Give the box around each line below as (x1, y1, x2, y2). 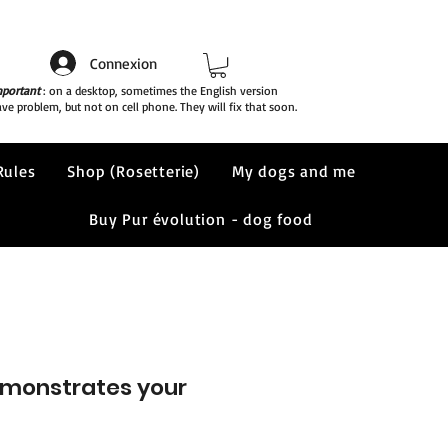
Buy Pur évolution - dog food (89, 209, 313, 229)
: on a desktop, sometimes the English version (39, 83, 278, 99)
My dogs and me (231, 161, 357, 181)
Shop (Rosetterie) (67, 161, 200, 181)
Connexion (89, 53, 157, 73)
